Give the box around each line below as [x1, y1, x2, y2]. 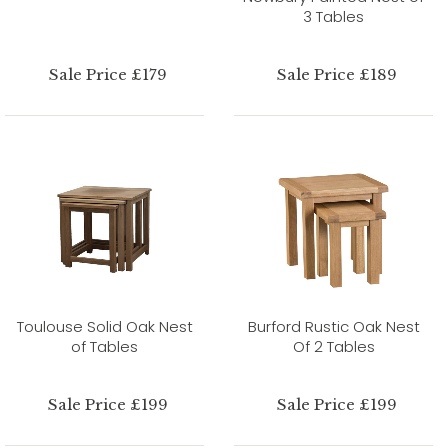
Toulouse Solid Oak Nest [16, 315, 193, 337]
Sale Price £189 [277, 64, 398, 84]
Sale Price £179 [49, 64, 168, 84]
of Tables [71, 335, 138, 357]
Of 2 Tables [292, 335, 375, 357]
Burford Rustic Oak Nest [247, 315, 420, 337]
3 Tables [303, 5, 364, 27]
